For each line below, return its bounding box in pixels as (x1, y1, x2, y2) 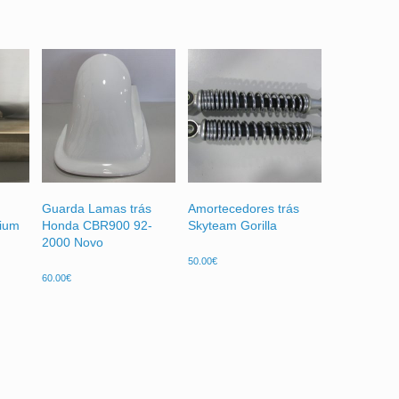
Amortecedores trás (187, 201, 299, 216)
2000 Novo (41, 235, 103, 250)
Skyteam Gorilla (187, 218, 277, 233)
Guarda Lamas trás (41, 201, 151, 216)
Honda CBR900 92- (41, 218, 152, 233)
